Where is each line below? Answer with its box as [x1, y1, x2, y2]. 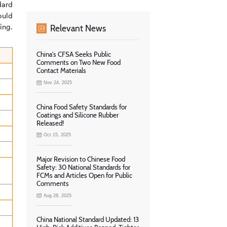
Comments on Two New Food [36, 58, 121, 67]
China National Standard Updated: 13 [36, 215, 139, 224]
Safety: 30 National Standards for [36, 163, 130, 171]
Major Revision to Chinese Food [36, 155, 125, 163]
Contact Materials [36, 66, 86, 75]
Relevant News [50, 22, 106, 33]
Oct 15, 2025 [44, 132, 71, 138]
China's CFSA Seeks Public [36, 50, 111, 59]
